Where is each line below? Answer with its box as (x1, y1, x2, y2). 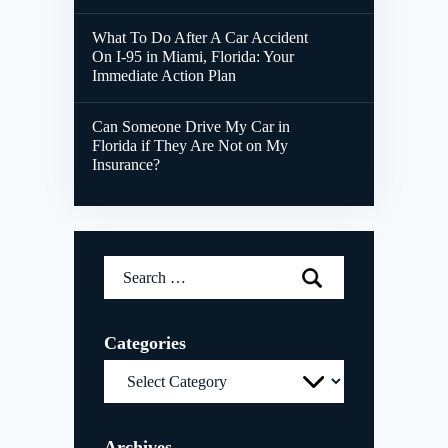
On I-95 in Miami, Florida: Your (92, 48, 294, 66)
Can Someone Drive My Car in (92, 118, 290, 136)
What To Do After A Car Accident (92, 29, 308, 47)
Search (103, 258, 146, 276)
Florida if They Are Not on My (92, 137, 288, 155)
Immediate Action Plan (92, 67, 236, 85)
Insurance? (92, 156, 160, 174)
